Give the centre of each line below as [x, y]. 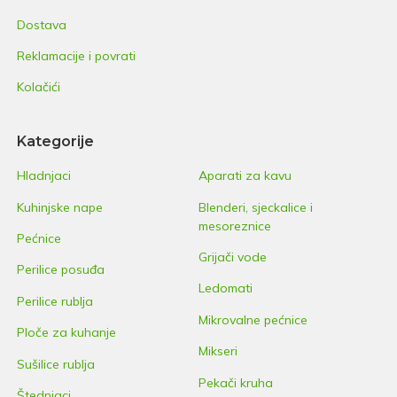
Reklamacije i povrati [76, 55]
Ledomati [226, 288]
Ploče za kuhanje [66, 333]
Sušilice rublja [55, 364]
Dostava [41, 24]
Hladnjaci [43, 176]
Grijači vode [233, 257]
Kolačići [38, 87]
